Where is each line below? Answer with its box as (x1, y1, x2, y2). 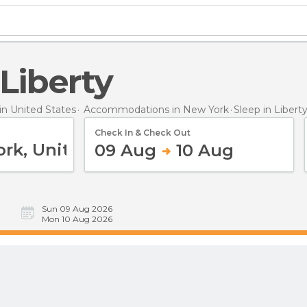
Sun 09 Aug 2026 (42, 204, 112, 214)
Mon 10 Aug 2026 (42, 214, 112, 224)
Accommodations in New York (84, 103, 229, 116)
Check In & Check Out (95, 127, 191, 138)
